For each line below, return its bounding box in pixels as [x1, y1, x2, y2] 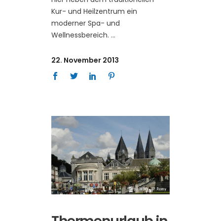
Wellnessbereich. [51, 30, 111, 40]
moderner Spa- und [51, 18, 120, 29]
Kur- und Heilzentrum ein [51, 6, 137, 17]
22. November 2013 [51, 55, 119, 66]
